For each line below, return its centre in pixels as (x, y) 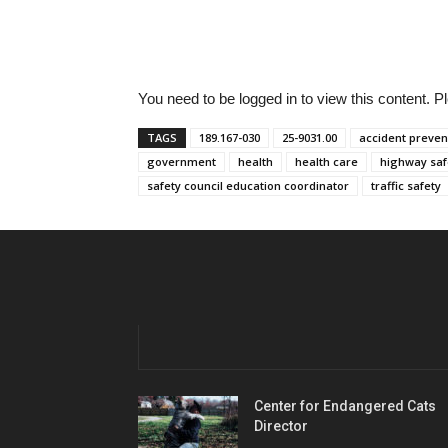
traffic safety (406, 186)
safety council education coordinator (248, 186)
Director (281, 426)
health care (326, 162)
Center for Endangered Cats (345, 406)
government (181, 162)
